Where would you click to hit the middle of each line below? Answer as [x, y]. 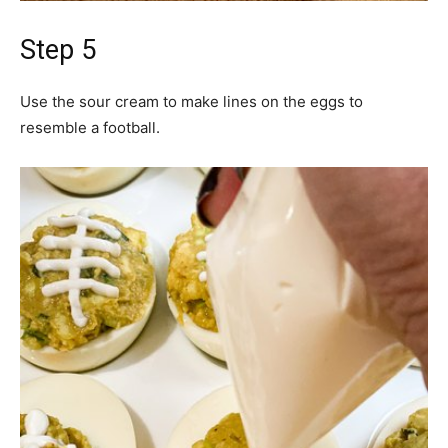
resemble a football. [90, 127]
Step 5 [58, 49]
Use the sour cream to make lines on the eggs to [191, 101]
